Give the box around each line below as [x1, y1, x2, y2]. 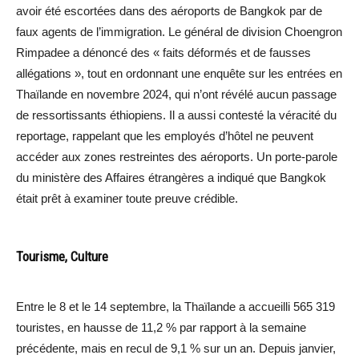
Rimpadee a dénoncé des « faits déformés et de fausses [16, 45, 311, 59]
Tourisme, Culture [16, 248, 108, 264]
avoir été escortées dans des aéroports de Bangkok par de [16, 3, 322, 18]
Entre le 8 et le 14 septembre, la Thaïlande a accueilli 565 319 [16, 299, 335, 313]
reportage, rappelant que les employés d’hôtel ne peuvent [16, 128, 313, 143]
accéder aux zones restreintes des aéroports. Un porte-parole [16, 149, 337, 163]
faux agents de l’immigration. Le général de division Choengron [16, 24, 342, 38]
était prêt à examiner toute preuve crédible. [16, 191, 238, 205]
